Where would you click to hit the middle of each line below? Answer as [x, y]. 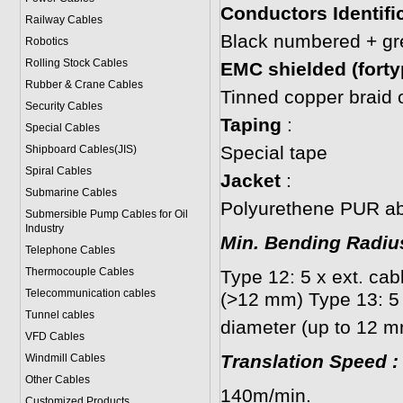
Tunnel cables [59, 315]
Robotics [46, 41]
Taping [251, 125]
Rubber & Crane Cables [84, 85]
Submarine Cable [68, 193]
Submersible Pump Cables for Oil [106, 214]
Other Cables [57, 380]
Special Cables [62, 128]
